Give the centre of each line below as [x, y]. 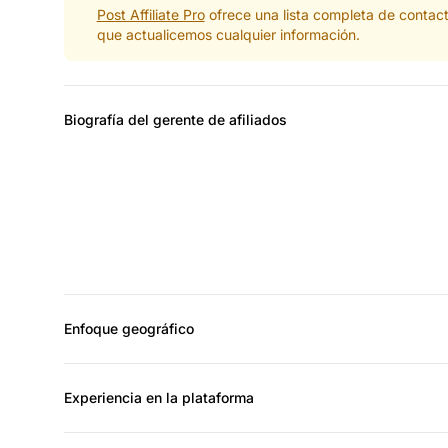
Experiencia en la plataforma [159, 397]
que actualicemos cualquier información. [228, 34]
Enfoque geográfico [129, 328]
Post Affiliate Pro [150, 14]
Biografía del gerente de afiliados [175, 119]
